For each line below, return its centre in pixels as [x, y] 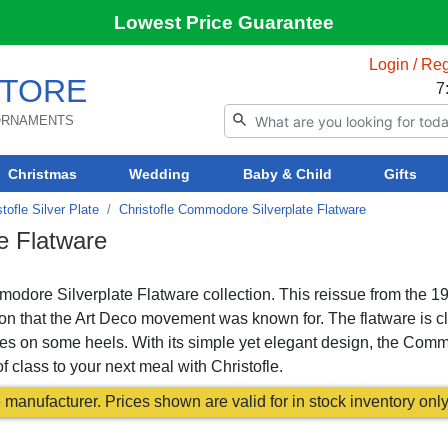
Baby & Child [287, 173]
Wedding [160, 173]
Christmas [43, 173]
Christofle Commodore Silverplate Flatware [242, 209]
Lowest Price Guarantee [224, 22]
